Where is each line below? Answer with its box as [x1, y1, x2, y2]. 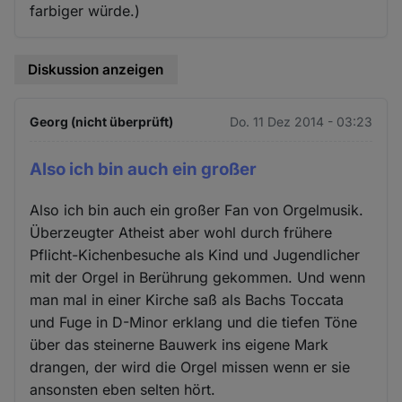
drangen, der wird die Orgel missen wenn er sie [30, 358, 351, 376]
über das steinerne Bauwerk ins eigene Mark [30, 336, 329, 354]
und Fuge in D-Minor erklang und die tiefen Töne [30, 313, 358, 331]
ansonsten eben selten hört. [30, 380, 216, 398]
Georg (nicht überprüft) [30, 114, 174, 130]
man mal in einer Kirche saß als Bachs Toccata [30, 291, 345, 309]
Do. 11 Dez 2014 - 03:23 [229, 114, 372, 130]
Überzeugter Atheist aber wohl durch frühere [30, 223, 333, 241]
